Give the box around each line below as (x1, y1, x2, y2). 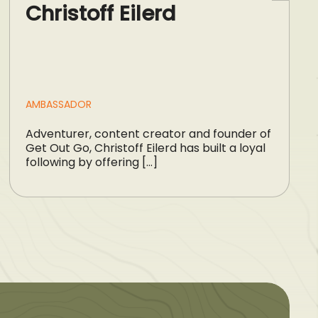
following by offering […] (26, 153, 158, 170)
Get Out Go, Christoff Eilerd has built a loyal (26, 139, 266, 156)
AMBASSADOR (26, 97, 92, 111)
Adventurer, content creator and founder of (26, 125, 272, 142)
